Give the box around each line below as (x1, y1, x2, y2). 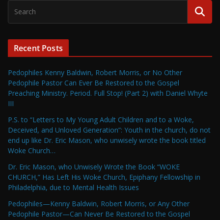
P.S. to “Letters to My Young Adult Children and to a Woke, (8, 115, 194, 125)
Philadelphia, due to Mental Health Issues (8, 183, 139, 192)
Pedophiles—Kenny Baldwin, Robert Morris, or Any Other (8, 199, 190, 209)
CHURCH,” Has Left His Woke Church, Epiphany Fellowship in (8, 172, 200, 182)
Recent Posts (14, 43, 63, 54)
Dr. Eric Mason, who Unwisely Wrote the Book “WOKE (8, 162, 180, 172)
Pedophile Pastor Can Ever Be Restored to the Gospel (8, 78, 179, 88)
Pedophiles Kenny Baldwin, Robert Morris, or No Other (8, 68, 182, 78)
